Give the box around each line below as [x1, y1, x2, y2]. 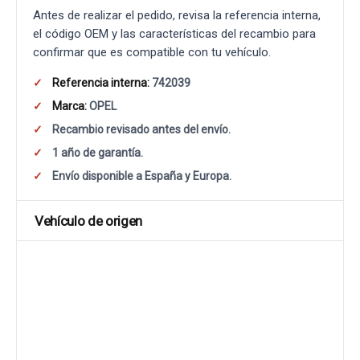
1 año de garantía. [52, 146, 143, 159]
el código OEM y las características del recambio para [33, 27, 316, 41]
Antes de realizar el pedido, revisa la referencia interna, [33, 8, 321, 22]
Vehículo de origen [35, 212, 142, 229]
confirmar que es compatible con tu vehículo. [33, 45, 271, 59]
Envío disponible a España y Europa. [52, 170, 231, 182]
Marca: [52, 100, 87, 112]
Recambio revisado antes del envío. [52, 123, 231, 136]
